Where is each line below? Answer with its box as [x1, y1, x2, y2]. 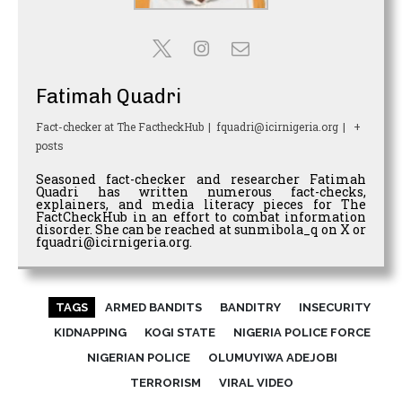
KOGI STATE [144, 326, 215, 340]
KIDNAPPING [53, 326, 127, 340]
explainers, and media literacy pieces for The [36, 196, 366, 214]
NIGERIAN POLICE [86, 351, 190, 365]
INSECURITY [298, 301, 371, 315]
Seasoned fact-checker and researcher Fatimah [36, 170, 366, 188]
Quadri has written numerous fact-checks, [36, 183, 366, 201]
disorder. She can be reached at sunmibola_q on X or [36, 221, 366, 239]
